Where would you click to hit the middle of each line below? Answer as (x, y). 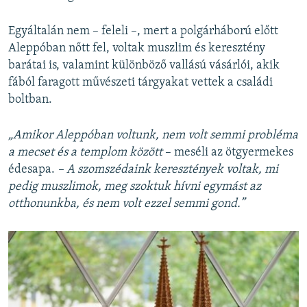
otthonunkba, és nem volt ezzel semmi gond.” (126, 204)
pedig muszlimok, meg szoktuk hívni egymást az (135, 187)
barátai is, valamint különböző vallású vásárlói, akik (144, 66)
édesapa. (33, 170)
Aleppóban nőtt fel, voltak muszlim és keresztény (137, 49)
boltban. (30, 100)
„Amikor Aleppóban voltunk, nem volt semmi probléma (153, 136)
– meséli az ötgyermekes (228, 153)
